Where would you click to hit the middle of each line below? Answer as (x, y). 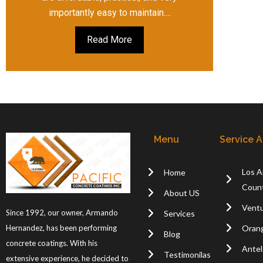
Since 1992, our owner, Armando (62, 213)
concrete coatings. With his (52, 243)
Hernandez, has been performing (61, 228)
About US (181, 193)
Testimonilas (187, 254)
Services (179, 213)
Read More (110, 40)
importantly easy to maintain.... (109, 13)
